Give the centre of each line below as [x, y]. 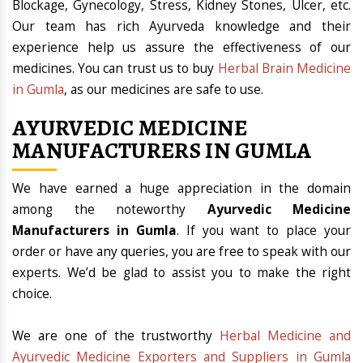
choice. [32, 294]
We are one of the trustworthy [116, 336]
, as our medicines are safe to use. [164, 90]
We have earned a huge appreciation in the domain [181, 189]
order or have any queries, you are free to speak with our [181, 252]
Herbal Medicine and [285, 336]
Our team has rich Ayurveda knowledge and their [181, 27]
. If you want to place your [263, 231]
